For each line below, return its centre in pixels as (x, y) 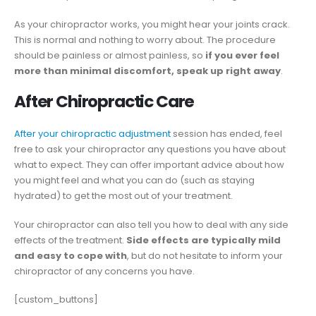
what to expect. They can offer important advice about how (149, 165)
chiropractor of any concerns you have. (104, 271)
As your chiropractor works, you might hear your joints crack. (152, 24)
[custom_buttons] (56, 300)
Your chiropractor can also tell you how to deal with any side (151, 224)
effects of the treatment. (70, 240)
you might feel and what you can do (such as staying (134, 181)
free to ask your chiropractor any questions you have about (150, 150)
